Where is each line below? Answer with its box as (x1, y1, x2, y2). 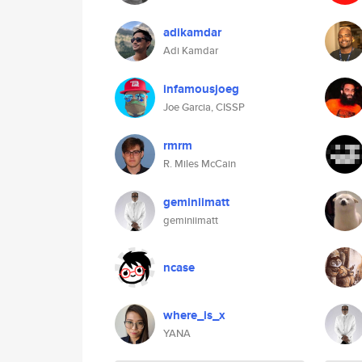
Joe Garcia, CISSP (163, 99, 245, 115)
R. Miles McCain (163, 156, 236, 171)
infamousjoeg (163, 80, 239, 98)
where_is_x (163, 306, 225, 324)
